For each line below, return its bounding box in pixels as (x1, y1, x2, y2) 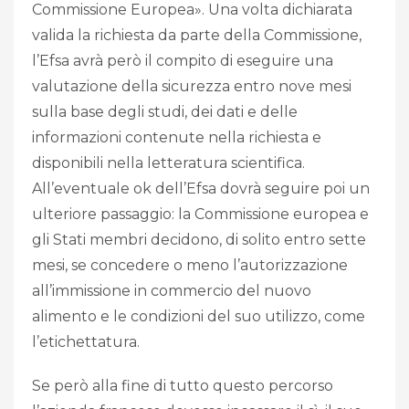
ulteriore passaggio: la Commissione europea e (32, 205, 369, 224)
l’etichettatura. (32, 333, 140, 351)
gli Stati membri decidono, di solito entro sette (32, 231, 366, 249)
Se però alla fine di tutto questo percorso (32, 377, 333, 395)
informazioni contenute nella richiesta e (32, 129, 321, 147)
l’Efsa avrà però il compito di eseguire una (32, 52, 333, 70)
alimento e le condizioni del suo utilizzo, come (32, 308, 365, 326)
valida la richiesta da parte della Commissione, (32, 26, 362, 45)
